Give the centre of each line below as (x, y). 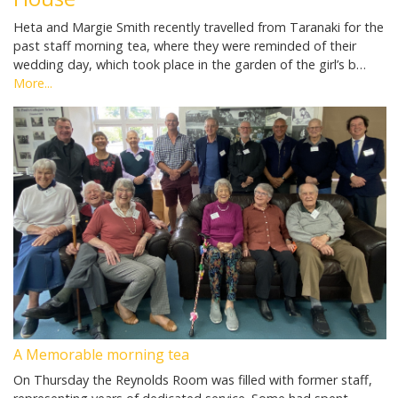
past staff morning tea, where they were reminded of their (185, 45)
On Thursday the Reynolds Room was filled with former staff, (193, 379)
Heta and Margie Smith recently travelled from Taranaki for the (199, 27)
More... (33, 83)
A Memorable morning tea (101, 354)
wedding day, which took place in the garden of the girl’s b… (190, 64)
